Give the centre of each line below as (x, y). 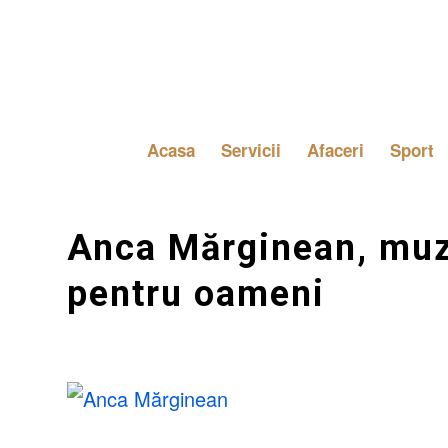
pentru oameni (196, 294)
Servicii (250, 150)
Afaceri (335, 150)
